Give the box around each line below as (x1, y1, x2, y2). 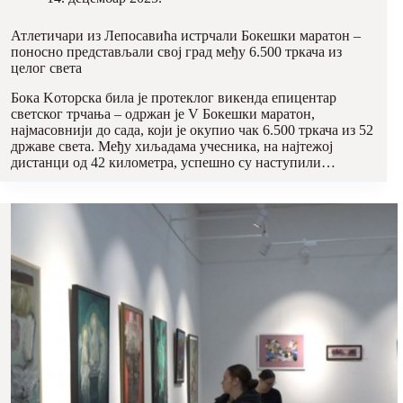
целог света (11, 59, 82, 76)
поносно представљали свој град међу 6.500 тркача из (11, 43, 342, 59)
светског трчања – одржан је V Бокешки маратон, (11, 105, 315, 121)
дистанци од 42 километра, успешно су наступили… (11, 154, 336, 170)
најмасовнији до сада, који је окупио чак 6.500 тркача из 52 (11, 121, 373, 138)
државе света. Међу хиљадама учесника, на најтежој (11, 138, 333, 154)
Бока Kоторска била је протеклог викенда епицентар (11, 89, 336, 105)
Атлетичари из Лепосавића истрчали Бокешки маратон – (11, 27, 361, 43)
